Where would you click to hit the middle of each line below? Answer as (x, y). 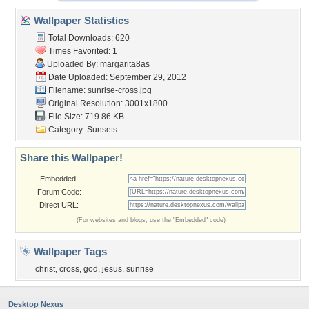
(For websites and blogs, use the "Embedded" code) (151, 220)
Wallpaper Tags (69, 251)
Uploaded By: (72, 64)
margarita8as (125, 64)
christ (45, 269)
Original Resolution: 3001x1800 (107, 103)
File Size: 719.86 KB (85, 117)
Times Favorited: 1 (82, 51)
